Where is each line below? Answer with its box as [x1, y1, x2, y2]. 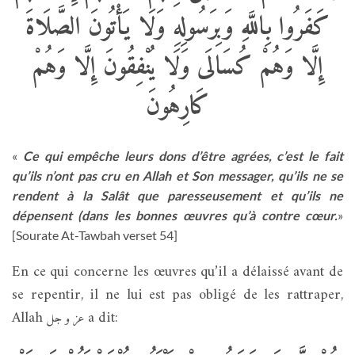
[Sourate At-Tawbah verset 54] [12, 227, 177, 242]
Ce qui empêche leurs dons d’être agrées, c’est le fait [17, 147, 343, 163]
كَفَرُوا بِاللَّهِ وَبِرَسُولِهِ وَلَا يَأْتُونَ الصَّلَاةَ [25, 5, 330, 50]
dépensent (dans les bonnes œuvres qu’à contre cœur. [12, 207, 338, 223]
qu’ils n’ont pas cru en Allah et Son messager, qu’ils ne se [12, 167, 343, 183]
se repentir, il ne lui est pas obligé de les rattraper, [12, 282, 343, 309]
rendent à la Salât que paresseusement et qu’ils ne [12, 187, 343, 203]
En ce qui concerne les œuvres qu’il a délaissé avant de [12, 259, 343, 286]
